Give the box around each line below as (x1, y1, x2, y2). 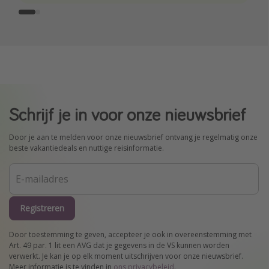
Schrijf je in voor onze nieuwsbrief (9, 103, 246, 126)
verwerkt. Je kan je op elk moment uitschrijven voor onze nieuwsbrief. (9, 251, 243, 262)
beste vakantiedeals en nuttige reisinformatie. (9, 143, 164, 154)
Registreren (20, 202, 64, 214)
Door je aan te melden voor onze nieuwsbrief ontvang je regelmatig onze (9, 132, 258, 143)
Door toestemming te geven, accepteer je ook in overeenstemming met (9, 229, 252, 240)
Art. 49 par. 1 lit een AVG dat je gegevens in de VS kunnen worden (9, 240, 229, 251)
